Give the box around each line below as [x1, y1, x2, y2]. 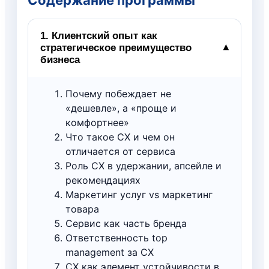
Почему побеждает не [65, 87, 171, 100]
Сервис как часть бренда [65, 217, 187, 229]
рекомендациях [65, 174, 141, 186]
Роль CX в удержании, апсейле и [65, 159, 222, 172]
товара [65, 202, 99, 215]
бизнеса [40, 53, 80, 65]
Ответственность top [65, 231, 168, 244]
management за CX [65, 246, 154, 258]
